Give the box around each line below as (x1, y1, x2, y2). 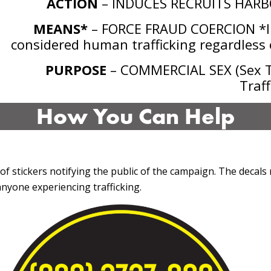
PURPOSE (45, 60, 107, 79)
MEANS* (33, 19, 88, 38)
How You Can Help (36, 102, 235, 131)
